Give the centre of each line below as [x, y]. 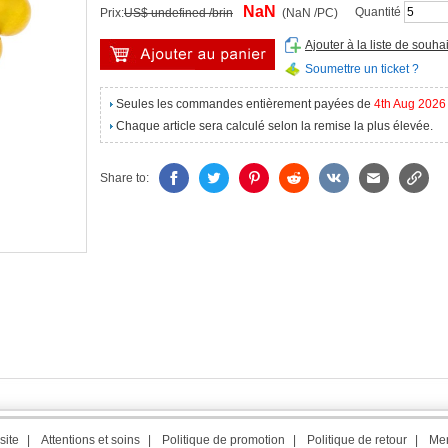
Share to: [124, 178]
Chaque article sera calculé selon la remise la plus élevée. [274, 126]
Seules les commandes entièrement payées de [245, 104]
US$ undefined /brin [178, 13]
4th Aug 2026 [410, 104]
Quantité [379, 12]
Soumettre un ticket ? [362, 69]
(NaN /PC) [307, 13]
